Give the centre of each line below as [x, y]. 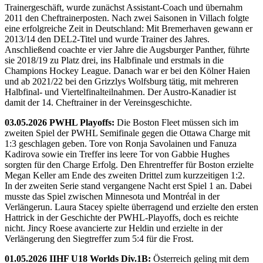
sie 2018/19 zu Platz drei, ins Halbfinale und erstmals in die [114, 60]
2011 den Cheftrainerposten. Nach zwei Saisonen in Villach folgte [127, 18]
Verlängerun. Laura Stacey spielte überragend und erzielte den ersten [131, 207]
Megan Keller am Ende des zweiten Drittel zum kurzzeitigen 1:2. [125, 175]
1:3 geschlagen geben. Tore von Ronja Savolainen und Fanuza [121, 143]
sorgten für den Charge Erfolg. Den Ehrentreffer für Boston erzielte [129, 164]
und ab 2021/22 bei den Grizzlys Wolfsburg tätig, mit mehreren [122, 81]
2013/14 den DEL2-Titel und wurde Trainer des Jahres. [107, 39]
